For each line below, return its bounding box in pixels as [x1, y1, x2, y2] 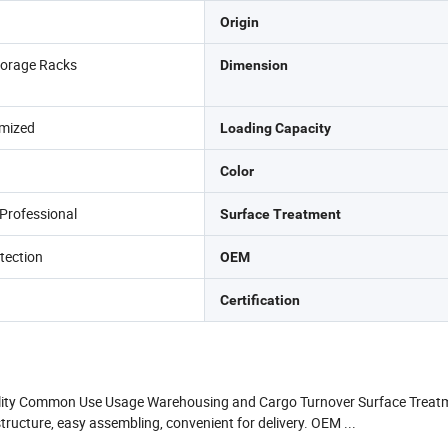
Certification [219, 292, 300, 308]
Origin [219, 14, 259, 30]
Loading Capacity [219, 120, 331, 136]
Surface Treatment [219, 206, 341, 222]
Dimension [219, 57, 288, 73]
